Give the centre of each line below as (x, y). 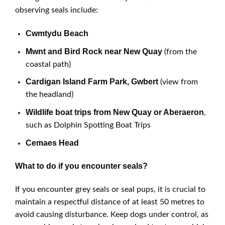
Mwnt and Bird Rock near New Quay (94, 51)
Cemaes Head (52, 143)
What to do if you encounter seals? (81, 166)
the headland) (49, 95)
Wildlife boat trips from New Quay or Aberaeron (115, 112)
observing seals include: (57, 10)
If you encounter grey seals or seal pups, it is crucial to (110, 190)
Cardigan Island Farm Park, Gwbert (92, 82)
